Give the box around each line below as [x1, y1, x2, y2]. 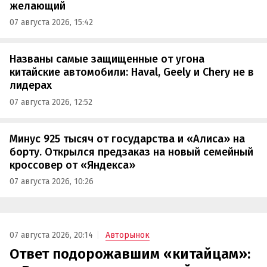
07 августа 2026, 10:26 [10, 176, 94, 187]
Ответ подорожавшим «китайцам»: [10, 245, 250, 262]
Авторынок [105, 229, 150, 240]
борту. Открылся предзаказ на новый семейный [10, 145, 253, 159]
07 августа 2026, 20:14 [10, 229, 93, 240]
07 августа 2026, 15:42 [10, 17, 93, 28]
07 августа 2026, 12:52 [10, 97, 92, 107]
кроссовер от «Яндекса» [10, 158, 135, 172]
